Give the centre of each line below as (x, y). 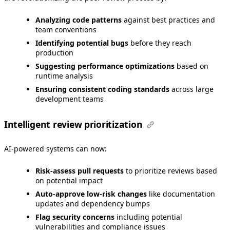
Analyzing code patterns (79, 20)
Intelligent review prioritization (73, 124)
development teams (70, 99)
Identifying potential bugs (82, 43)
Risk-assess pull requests (80, 170)
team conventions (66, 30)
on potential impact (69, 180)
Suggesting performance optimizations (105, 66)
